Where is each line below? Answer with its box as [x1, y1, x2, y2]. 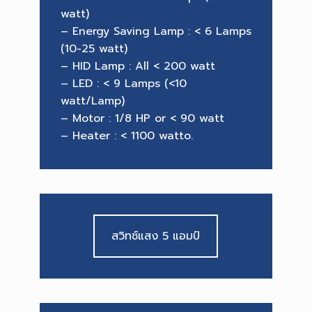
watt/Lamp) [60, 93, 125, 110]
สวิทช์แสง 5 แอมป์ [111, 228, 201, 245]
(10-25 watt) [60, 40, 127, 58]
